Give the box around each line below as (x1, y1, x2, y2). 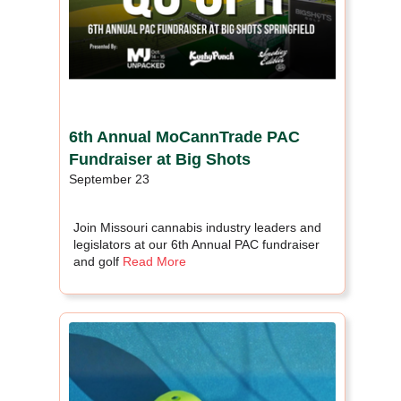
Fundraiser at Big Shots (69, 149, 251, 168)
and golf (73, 253, 123, 269)
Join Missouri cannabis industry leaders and (73, 219, 321, 235)
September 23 (69, 171, 149, 186)
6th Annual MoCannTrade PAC (69, 127, 300, 146)
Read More (123, 253, 186, 269)
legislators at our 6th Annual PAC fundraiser (73, 236, 320, 252)
